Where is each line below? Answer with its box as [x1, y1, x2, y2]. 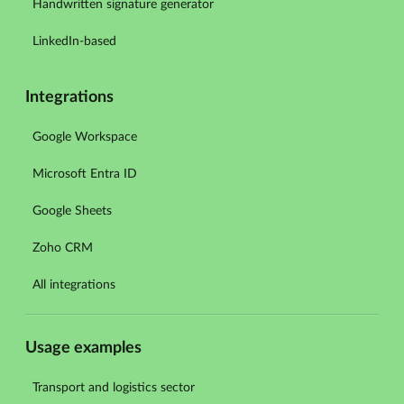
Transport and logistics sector [32, 381, 195, 395]
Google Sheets [32, 205, 112, 218]
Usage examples [25, 340, 142, 357]
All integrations [32, 279, 115, 292]
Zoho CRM [32, 242, 93, 255]
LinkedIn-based [32, 35, 116, 49]
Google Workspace [32, 131, 137, 144]
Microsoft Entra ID [32, 168, 137, 181]
